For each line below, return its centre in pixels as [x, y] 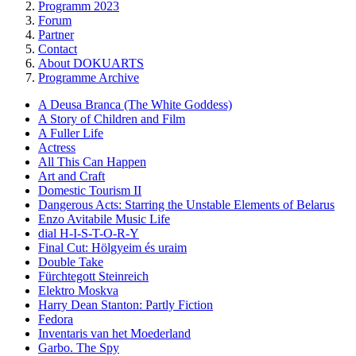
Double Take [71, 261]
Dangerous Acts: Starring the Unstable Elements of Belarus [186, 204]
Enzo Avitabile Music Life [104, 219]
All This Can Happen [92, 161]
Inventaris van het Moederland [114, 333]
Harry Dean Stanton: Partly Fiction [126, 304]
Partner [56, 34]
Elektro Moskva [78, 290]
